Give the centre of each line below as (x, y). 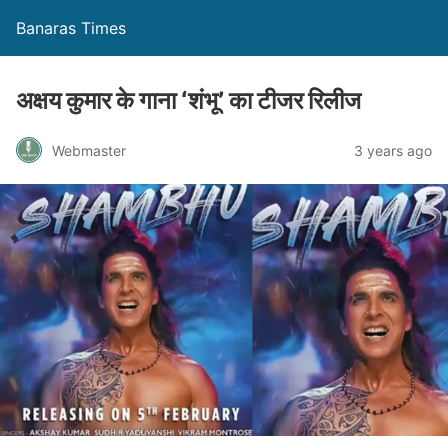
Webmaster (89, 150)
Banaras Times (71, 28)
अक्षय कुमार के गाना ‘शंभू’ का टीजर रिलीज (188, 100)
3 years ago (393, 150)
